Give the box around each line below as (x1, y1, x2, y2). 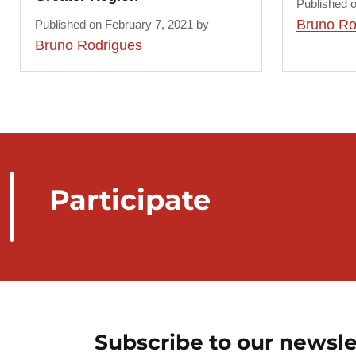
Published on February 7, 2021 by (34, 17, 209, 32)
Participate (48, 182, 211, 217)
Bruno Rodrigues (34, 37, 142, 54)
